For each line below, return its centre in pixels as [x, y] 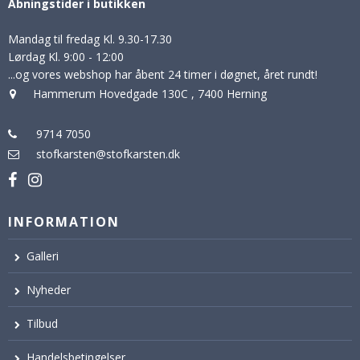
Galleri [43, 256]
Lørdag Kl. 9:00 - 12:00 [66, 56]
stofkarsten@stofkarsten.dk [108, 153]
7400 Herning [231, 93]
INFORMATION [64, 221]
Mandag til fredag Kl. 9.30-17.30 [90, 39]
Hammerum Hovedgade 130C [110, 93]
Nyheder [49, 289]
